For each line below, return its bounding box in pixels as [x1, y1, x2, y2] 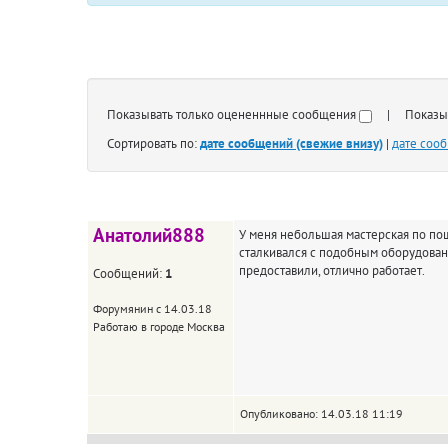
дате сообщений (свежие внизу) [200, 134, 383, 152]
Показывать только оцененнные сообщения [107, 105, 359, 124]
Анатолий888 [93, 223, 205, 247]
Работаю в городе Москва [93, 319, 225, 334]
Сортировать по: [107, 134, 200, 152]
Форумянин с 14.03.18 [93, 301, 212, 316]
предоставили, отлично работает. [239, 261, 425, 279]
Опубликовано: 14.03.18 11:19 [240, 406, 403, 421]
